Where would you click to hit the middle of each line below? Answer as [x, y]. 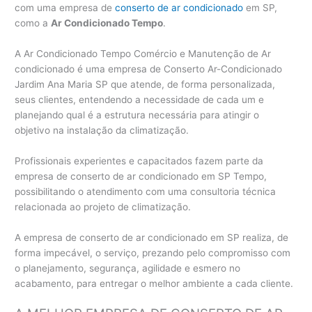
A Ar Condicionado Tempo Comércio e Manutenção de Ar [143, 53]
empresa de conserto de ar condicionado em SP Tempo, [141, 176]
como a [33, 23]
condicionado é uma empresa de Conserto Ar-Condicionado [149, 69]
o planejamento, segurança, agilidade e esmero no [128, 268]
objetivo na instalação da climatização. [102, 130]
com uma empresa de [65, 8]
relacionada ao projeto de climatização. [103, 206]
